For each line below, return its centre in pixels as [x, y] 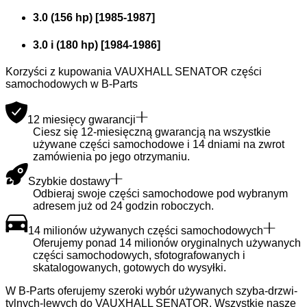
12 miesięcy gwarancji [82, 119]
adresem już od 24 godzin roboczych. [123, 206]
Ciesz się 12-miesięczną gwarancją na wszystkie [152, 132]
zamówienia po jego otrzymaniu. [111, 156]
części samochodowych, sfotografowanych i [139, 255]
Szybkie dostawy [69, 181]
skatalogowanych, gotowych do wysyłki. [130, 267]
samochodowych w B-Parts [72, 84]
